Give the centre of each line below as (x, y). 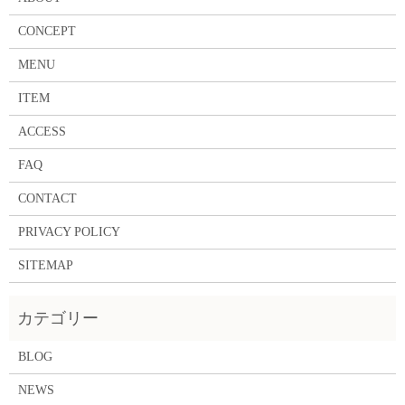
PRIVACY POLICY (69, 232)
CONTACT (47, 199)
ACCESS (42, 132)
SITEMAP (45, 266)
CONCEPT (47, 32)
